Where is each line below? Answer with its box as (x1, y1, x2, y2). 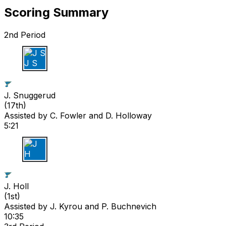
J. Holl (4, 181, 29, 191)
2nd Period (4, 29, 45, 40)
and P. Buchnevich (82, 201, 156, 211)
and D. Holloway (86, 110, 152, 121)
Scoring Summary (4, 5, 108, 20)
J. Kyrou (50, 201, 82, 211)
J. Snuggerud (4, 90, 55, 100)
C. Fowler (50, 110, 86, 121)
